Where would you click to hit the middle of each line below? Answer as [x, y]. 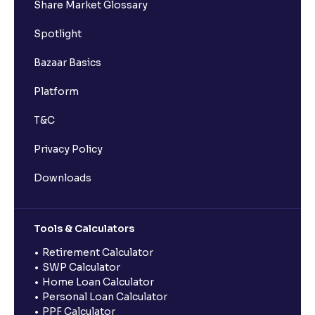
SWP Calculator [81, 267]
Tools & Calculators [84, 228]
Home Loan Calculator [98, 282]
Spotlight [58, 33]
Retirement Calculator [98, 252]
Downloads [63, 178]
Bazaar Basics [67, 62]
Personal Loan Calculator [105, 296]
